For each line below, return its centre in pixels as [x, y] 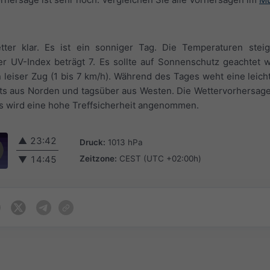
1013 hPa [125, 142]
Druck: [93, 142]
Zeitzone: [98, 158]
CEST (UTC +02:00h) [160, 158]
